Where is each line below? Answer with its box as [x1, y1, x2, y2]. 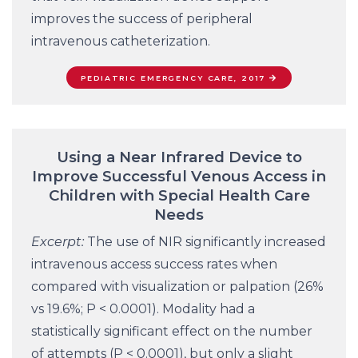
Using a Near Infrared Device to [56, 148, 302, 167]
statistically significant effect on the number [31, 324, 312, 340]
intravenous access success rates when [31, 257, 277, 272]
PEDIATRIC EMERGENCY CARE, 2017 [81, 73, 266, 82]
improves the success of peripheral [31, 11, 253, 27]
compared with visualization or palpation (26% [31, 279, 324, 295]
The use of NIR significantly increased [84, 234, 326, 250]
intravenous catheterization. [31, 34, 210, 50]
